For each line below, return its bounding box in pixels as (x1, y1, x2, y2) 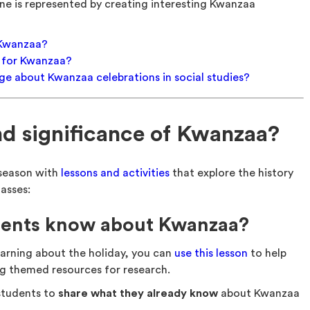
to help (248, 248, 287, 259)
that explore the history (170, 167, 294, 179)
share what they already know (58, 288, 219, 299)
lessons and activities (61, 167, 170, 179)
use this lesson (174, 248, 248, 259)
